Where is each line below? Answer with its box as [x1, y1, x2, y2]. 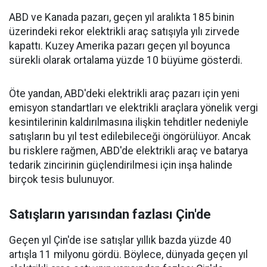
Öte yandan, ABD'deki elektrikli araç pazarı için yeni [9, 88, 240, 100]
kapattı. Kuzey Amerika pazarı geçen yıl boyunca [9, 40, 230, 52]
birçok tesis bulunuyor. [9, 173, 114, 186]
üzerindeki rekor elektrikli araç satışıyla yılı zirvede [9, 26, 240, 38]
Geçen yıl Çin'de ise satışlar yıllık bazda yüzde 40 [9, 234, 231, 247]
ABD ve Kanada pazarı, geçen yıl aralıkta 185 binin [9, 11, 234, 24]
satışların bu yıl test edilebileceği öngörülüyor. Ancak [9, 131, 251, 143]
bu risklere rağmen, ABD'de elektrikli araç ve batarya [9, 145, 248, 157]
